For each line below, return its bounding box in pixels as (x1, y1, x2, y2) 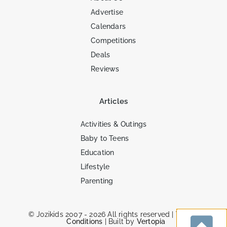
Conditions (66, 217, 103, 226)
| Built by (102, 217, 137, 226)
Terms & (175, 210, 204, 219)
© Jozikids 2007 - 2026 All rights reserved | (28, 210, 176, 219)
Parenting (80, 177, 113, 185)
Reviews (91, 65, 120, 73)
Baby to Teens (80, 134, 129, 143)
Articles (99, 97, 128, 106)
